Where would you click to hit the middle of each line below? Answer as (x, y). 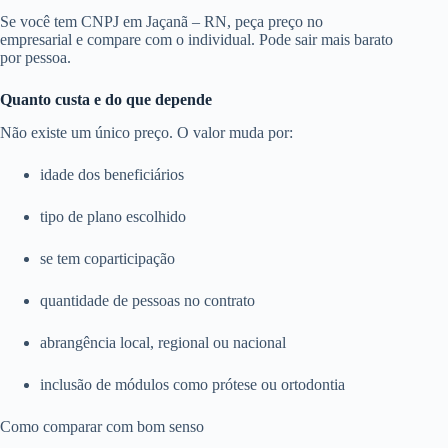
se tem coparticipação (107, 258)
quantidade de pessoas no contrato (147, 300)
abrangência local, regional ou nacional (163, 342)
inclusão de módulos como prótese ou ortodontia (192, 384)
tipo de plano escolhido (113, 216)
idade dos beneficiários (112, 174)
